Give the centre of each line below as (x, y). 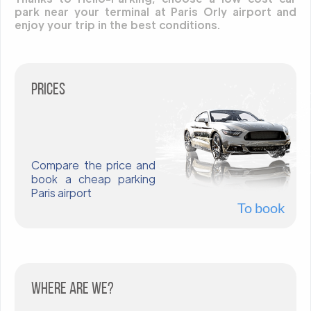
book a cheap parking (94, 179)
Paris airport (62, 193)
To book (261, 208)
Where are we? (73, 290)
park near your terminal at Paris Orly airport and (155, 12)
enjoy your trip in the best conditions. (117, 25)
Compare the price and (94, 165)
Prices (49, 90)
